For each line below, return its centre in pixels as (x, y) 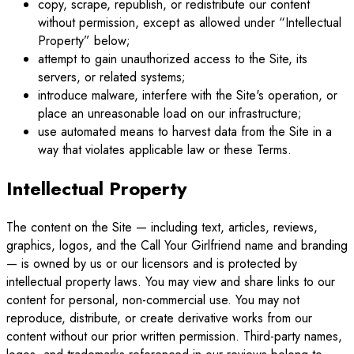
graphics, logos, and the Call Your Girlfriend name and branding (177, 246)
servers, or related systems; (112, 77)
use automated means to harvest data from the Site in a (185, 132)
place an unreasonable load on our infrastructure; (170, 114)
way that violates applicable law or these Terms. (165, 150)
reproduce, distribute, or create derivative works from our (159, 318)
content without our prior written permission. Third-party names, (174, 337)
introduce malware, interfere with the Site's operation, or (188, 96)
